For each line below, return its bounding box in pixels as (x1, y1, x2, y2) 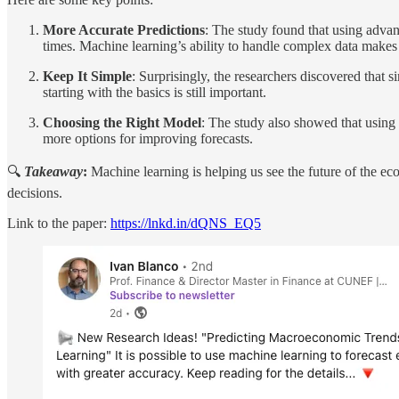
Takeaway (24, 164, 83, 180)
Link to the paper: (7, 216, 110, 232)
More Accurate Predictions (43, 22, 205, 38)
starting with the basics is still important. (43, 85, 266, 101)
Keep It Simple (43, 69, 132, 85)
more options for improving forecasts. (43, 131, 253, 147)
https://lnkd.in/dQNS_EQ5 (110, 216, 261, 232)
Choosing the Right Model (43, 115, 201, 131)
